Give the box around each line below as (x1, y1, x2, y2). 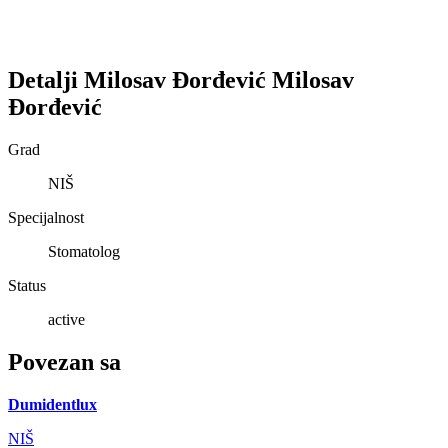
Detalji (8, 66, 84, 93)
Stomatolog (48, 242, 120, 260)
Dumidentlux (8, 395, 97, 413)
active (48, 310, 85, 328)
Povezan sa (8, 348, 121, 375)
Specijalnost (8, 208, 84, 226)
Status (8, 276, 46, 294)
